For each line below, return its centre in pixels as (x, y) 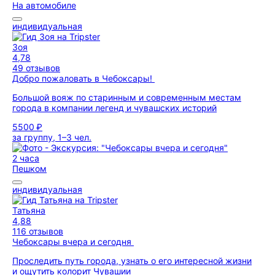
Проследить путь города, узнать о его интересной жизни (132, 261)
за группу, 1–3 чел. (52, 137)
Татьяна (29, 210)
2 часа (26, 158)
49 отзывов (36, 68)
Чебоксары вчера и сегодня (73, 242)
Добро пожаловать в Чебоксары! (83, 78)
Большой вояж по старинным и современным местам (127, 97)
